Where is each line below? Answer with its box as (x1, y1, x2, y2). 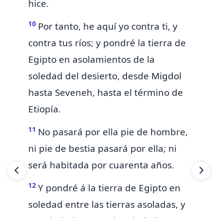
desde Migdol (122, 70, 182, 83)
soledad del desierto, (28, 70, 122, 83)
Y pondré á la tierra (38, 182, 125, 195)
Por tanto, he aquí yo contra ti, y (38, 20, 178, 33)
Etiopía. (28, 103, 61, 116)
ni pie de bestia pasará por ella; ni (28, 142, 177, 155)
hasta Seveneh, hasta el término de (28, 86, 183, 99)
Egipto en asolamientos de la (28, 53, 155, 66)
